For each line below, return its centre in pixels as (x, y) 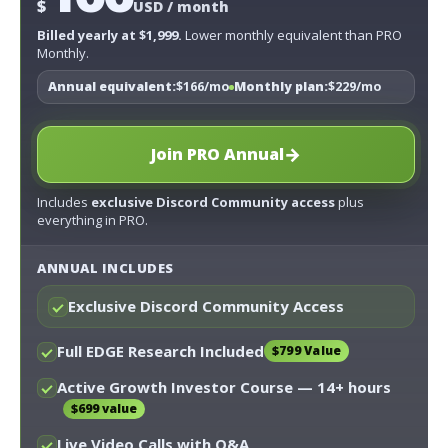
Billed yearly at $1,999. (109, 35)
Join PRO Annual (218, 154)
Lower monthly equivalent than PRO (292, 35)
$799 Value (307, 351)
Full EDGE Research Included (160, 351)
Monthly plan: (281, 87)
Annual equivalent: (112, 87)
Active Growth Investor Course (175, 387)
